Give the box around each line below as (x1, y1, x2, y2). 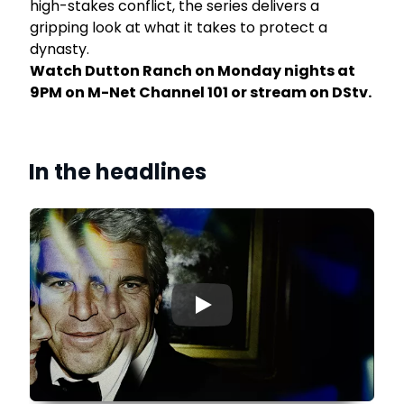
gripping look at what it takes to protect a (30, 17, 328, 39)
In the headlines (29, 157, 207, 188)
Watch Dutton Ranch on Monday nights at (30, 60, 356, 82)
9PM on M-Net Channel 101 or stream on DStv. (30, 82, 372, 104)
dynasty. (30, 39, 93, 60)
